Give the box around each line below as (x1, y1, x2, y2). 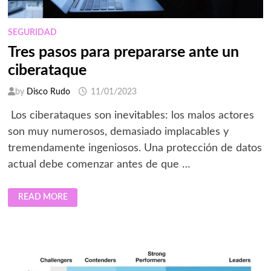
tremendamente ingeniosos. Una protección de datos (7, 142, 262, 154)
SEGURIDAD (7, 28, 57, 37)
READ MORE (18, 193, 68, 202)
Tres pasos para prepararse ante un (7, 44, 239, 60)
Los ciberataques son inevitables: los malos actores (7, 109, 254, 121)
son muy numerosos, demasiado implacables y (7, 126, 229, 137)
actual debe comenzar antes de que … (7, 158, 191, 170)
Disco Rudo (26, 87, 70, 96)
